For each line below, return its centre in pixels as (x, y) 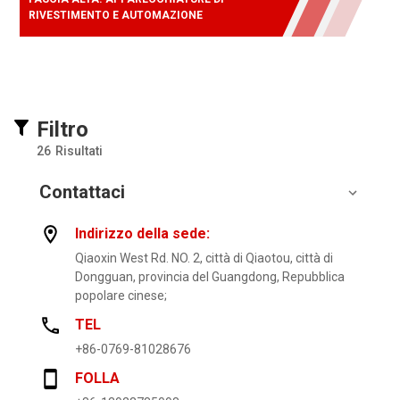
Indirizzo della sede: (142, 234)
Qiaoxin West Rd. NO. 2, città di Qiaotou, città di (204, 258)
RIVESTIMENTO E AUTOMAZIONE (116, 16)
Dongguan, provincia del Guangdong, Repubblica (210, 277)
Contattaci (82, 192)
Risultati (79, 151)
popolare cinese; (121, 296)
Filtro (62, 130)
